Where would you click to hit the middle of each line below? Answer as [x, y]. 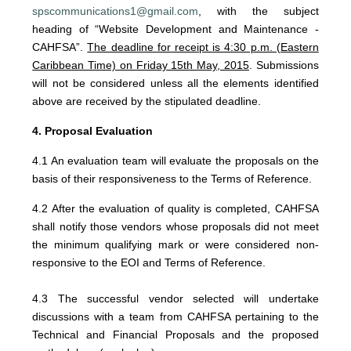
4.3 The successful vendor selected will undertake [175, 299]
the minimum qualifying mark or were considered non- [175, 244]
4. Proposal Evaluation [93, 131]
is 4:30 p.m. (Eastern [266, 47]
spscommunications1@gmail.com [116, 11]
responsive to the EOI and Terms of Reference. [149, 262]
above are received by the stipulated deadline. [147, 101]
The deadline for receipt [150, 47]
